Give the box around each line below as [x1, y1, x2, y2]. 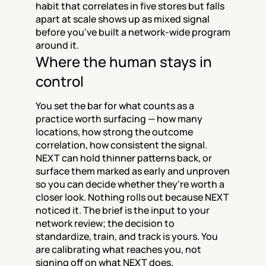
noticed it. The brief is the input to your [36, 204, 210, 217]
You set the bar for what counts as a [36, 99, 194, 112]
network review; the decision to [36, 217, 175, 230]
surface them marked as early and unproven [36, 164, 230, 178]
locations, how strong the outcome [36, 125, 193, 138]
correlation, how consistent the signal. [36, 138, 207, 151]
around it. [36, 39, 79, 52]
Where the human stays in [36, 52, 212, 71]
